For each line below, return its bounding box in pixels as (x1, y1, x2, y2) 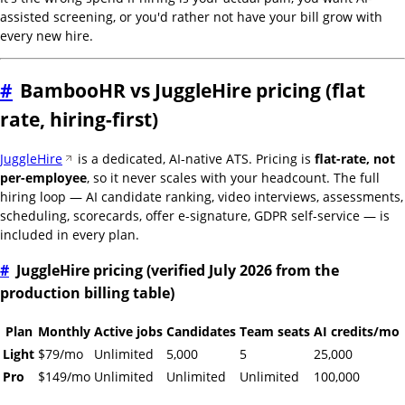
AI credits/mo (314, 322, 400, 340)
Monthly (38, 322, 90, 340)
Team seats (240, 322, 310, 340)
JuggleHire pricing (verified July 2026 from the (16, 259, 339, 280)
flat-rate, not (315, 150, 395, 168)
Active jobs (94, 322, 163, 340)
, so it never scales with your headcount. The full (87, 169, 380, 187)
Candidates (166, 322, 236, 340)
